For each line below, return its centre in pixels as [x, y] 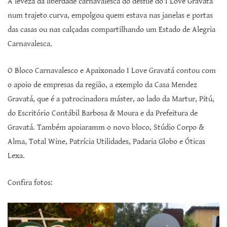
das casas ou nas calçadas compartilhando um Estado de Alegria [111, 30]
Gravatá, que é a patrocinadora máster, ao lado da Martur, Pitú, [111, 99]
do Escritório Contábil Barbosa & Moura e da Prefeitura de [103, 113]
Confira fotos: [30, 183]
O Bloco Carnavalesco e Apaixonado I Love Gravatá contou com [112, 71]
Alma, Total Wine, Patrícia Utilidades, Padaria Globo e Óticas [106, 142]
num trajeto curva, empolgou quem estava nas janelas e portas [110, 16]
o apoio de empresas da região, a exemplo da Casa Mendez [102, 85]
